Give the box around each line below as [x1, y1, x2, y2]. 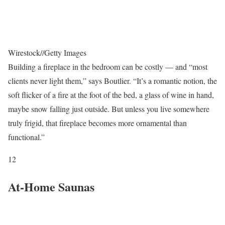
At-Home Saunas [8, 177, 94, 195]
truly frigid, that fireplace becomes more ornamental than [8, 117, 187, 128]
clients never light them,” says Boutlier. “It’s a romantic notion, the [8, 75, 217, 86]
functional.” [8, 131, 45, 142]
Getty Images [44, 47, 86, 58]
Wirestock [8, 47, 40, 58]
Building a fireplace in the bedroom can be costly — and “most [8, 61, 207, 72]
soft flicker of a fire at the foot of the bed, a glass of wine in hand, [8, 89, 214, 100]
